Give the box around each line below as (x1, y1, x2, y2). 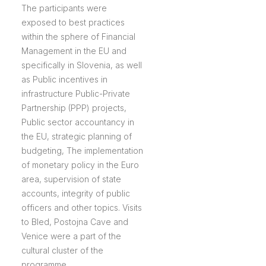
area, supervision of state (21, 174, 121, 185)
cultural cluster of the (21, 245, 103, 256)
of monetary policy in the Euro (21, 160, 139, 170)
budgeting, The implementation (21, 145, 143, 156)
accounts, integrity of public (21, 188, 130, 199)
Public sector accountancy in (21, 117, 134, 128)
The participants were (21, 3, 107, 14)
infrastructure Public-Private (21, 88, 130, 99)
